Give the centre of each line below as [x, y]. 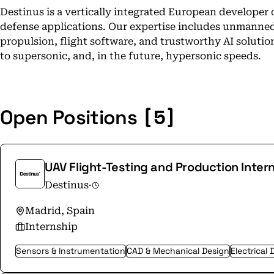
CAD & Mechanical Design [178, 251]
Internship [51, 227]
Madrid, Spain [60, 211]
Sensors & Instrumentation [71, 251]
